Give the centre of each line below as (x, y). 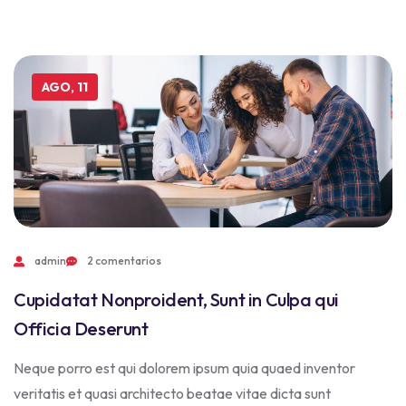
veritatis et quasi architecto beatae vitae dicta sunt (172, 393)
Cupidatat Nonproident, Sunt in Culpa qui (177, 300)
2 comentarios (124, 261)
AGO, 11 (65, 87)
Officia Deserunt (81, 329)
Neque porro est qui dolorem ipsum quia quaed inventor (184, 368)
